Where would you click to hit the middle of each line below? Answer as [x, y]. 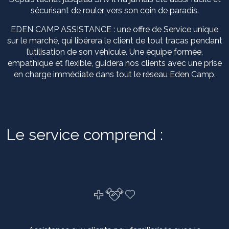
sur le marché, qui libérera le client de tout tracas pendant [114, 40]
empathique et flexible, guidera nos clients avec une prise [114, 63]
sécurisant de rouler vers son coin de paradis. [114, 10]
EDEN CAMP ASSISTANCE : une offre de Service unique [114, 29]
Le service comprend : [85, 134]
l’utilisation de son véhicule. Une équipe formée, [114, 52]
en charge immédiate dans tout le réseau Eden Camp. [114, 74]
